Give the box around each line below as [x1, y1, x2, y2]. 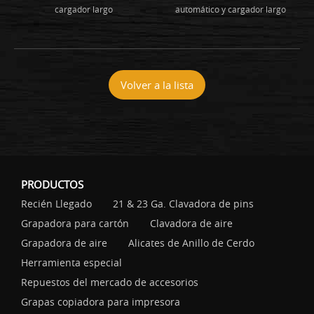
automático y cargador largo [175, 3, 286, 15]
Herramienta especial [21, 255, 122, 269]
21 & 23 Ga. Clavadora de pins [113, 196, 254, 210]
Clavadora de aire [150, 216, 233, 230]
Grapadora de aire [21, 235, 107, 250]
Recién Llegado [21, 196, 92, 210]
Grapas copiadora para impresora [21, 294, 180, 308]
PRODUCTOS [21, 177, 83, 191]
